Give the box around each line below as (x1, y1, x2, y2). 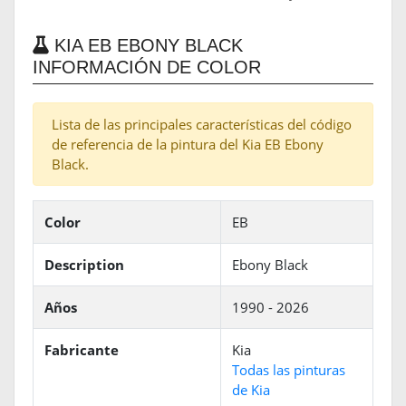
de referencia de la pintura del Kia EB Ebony (52, 135, 324, 154)
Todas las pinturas (232, 361, 345, 380)
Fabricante (44, 341, 119, 360)
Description (44, 256, 124, 275)
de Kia (232, 381, 270, 400)
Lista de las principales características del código (52, 115, 352, 134)
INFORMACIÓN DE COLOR (33, 57, 261, 78)
